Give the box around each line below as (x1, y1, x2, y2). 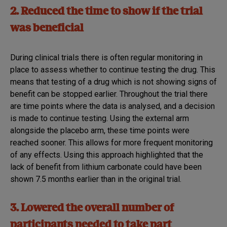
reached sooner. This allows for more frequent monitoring (10, 137, 213, 147)
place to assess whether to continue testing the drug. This (10, 64, 215, 74)
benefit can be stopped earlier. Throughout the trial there (10, 89, 208, 99)
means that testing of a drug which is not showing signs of (10, 77, 217, 87)
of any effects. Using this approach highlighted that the (10, 149, 203, 160)
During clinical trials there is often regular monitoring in (10, 52, 203, 62)
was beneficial (10, 22, 84, 34)
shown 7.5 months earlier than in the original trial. (10, 174, 181, 184)
